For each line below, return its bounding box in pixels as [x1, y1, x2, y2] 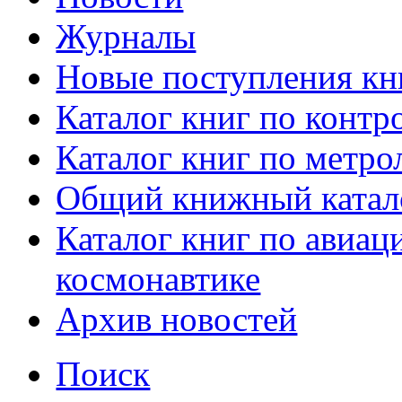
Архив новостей [56, 299, 298, 338]
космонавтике [56, 258, 261, 298]
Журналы [56, 16, 197, 56]
